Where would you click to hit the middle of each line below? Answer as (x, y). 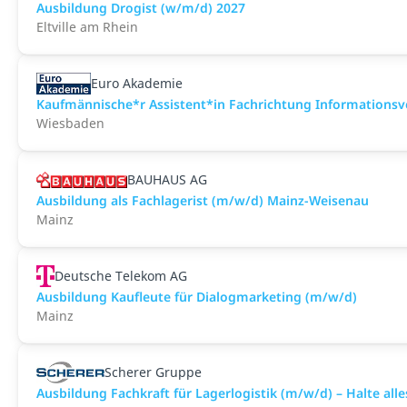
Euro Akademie (137, 83)
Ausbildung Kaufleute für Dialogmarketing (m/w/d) (197, 297)
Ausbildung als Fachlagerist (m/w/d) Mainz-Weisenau (203, 200)
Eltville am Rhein (87, 27)
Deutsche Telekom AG (121, 276)
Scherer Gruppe (154, 372)
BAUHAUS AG (167, 179)
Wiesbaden (70, 123)
